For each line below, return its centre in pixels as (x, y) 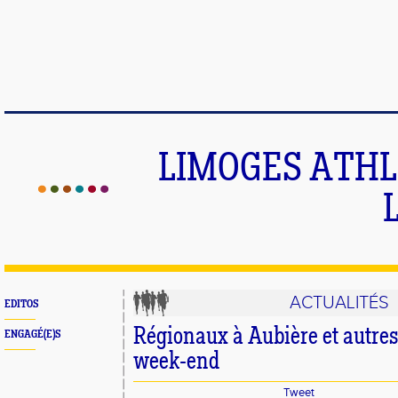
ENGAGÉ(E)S (32, 334)
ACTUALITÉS (340, 303)
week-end (176, 362)
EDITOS (21, 304)
